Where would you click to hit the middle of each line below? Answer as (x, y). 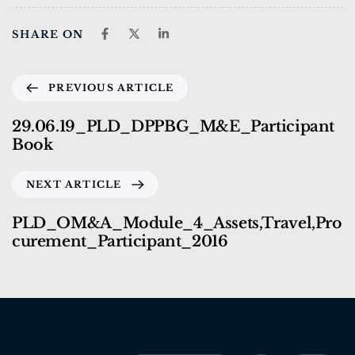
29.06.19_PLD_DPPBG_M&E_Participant (174, 126)
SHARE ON (48, 34)
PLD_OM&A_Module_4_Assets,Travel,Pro (177, 223)
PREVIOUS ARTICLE (111, 87)
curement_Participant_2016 (120, 241)
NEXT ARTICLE (74, 184)
